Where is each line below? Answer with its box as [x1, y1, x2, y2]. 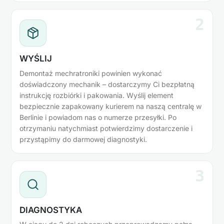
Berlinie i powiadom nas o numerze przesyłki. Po [19, 112, 176, 121]
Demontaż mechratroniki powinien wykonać [19, 68, 162, 77]
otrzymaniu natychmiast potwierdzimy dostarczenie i [19, 123, 192, 132]
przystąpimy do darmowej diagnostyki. [19, 134, 147, 143]
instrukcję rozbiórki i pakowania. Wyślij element [19, 90, 173, 99]
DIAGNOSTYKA [19, 204, 82, 215]
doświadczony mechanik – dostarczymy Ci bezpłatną [19, 79, 194, 88]
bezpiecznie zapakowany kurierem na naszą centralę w [19, 101, 201, 110]
